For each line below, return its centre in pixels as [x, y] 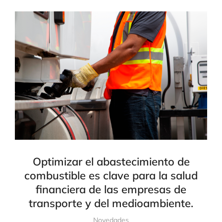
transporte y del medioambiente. [111, 203]
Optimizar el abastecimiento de [111, 161]
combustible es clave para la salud [111, 175]
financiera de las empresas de [111, 189]
